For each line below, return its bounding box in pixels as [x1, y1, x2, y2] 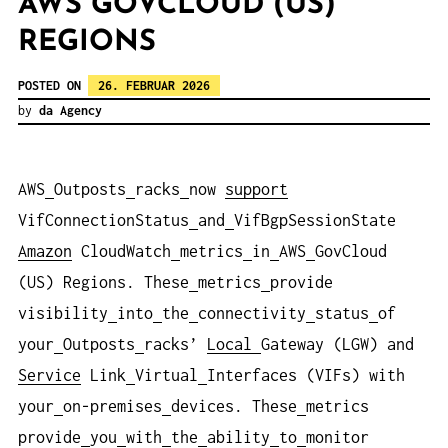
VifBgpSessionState [234, 211, 396, 230]
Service [18, 366, 81, 385]
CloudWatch [72, 242, 171, 261]
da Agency [39, 103, 102, 119]
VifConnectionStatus [18, 211, 189, 230]
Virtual [135, 366, 198, 385]
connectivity [198, 304, 306, 323]
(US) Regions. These [18, 273, 189, 292]
